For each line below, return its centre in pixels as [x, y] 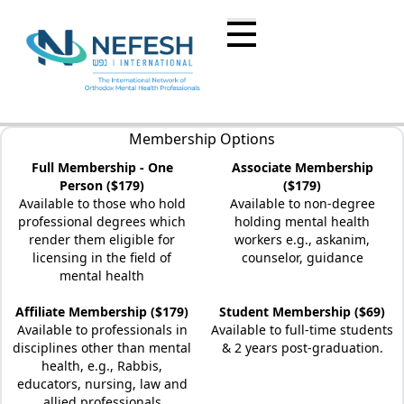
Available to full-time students [302, 330]
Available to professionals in [102, 330]
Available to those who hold [102, 203]
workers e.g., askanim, [302, 239]
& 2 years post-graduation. [302, 348]
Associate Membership [302, 167]
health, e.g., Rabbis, [102, 366]
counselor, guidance [302, 257]
